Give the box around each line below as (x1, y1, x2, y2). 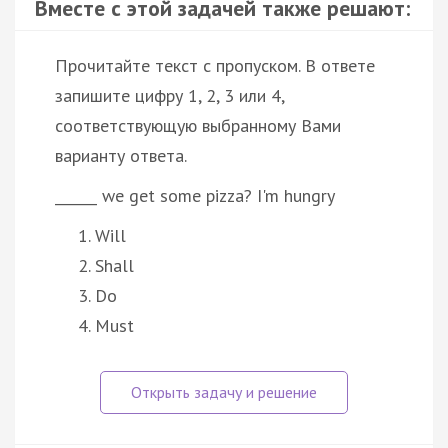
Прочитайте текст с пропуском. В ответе (55, 53, 375, 77)
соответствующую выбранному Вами (55, 113, 341, 137)
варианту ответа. (55, 143, 187, 167)
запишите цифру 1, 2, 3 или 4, (55, 83, 284, 107)
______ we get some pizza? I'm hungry (55, 183, 335, 207)
